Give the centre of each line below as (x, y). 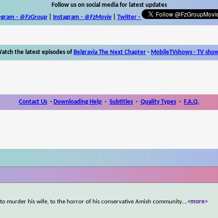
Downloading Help (78, 102)
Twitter (127, 17)
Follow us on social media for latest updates (109, 5)
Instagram (66, 17)
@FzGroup (33, 17)
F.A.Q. (191, 102)
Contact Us (33, 102)
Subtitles (121, 102)
